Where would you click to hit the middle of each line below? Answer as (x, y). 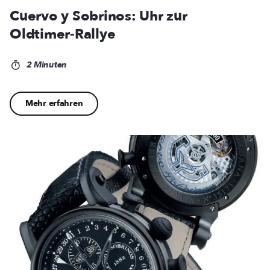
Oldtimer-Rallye (63, 34)
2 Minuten (45, 65)
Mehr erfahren (54, 104)
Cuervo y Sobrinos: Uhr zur (99, 16)
